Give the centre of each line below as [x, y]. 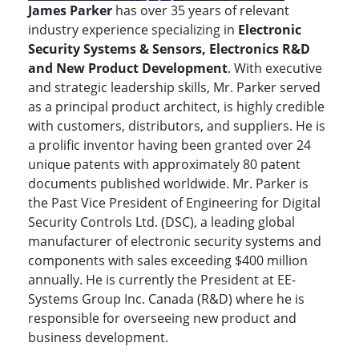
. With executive [275, 69]
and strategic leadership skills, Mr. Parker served [174, 88]
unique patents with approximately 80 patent [164, 165]
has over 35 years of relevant [201, 11]
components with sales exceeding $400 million [168, 261]
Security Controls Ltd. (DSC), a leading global [161, 222]
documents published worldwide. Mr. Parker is [168, 184]
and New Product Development [128, 69]
